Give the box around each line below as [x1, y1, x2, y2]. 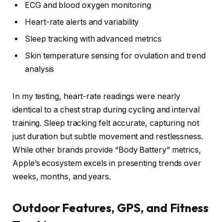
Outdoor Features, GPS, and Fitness [12, 200, 209, 216]
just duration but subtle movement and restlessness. [12, 132, 203, 142]
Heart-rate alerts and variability [25, 17, 139, 27]
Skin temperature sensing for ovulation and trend [25, 51, 206, 60]
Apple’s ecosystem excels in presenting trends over [12, 159, 202, 168]
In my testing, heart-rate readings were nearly [12, 92, 181, 102]
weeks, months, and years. [12, 172, 111, 182]
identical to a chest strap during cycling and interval [12, 105, 200, 115]
